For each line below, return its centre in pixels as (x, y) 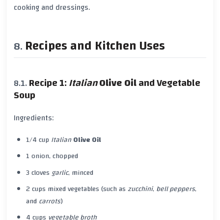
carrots (49, 201)
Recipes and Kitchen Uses (95, 46)
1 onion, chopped (52, 156)
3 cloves (39, 173)
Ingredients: (34, 118)
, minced (81, 173)
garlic (60, 173)
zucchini (140, 189)
